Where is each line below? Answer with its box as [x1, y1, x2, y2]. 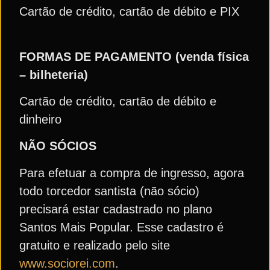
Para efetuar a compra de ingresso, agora [19, 166, 244, 180]
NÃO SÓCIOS [19, 139, 96, 153]
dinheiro [19, 112, 83, 126]
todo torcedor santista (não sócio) [19, 184, 199, 198]
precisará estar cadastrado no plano [19, 202, 212, 216]
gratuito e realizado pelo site [19, 238, 170, 252]
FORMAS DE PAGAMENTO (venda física [19, 49, 249, 63]
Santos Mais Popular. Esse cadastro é [19, 220, 224, 234]
